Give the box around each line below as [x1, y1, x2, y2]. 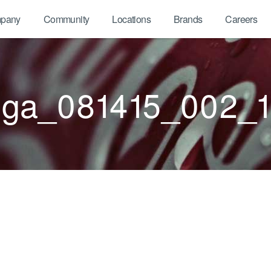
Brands [173, 12, 203, 26]
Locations [112, 12, 151, 26]
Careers [225, 12, 258, 26]
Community [43, 12, 90, 26]
